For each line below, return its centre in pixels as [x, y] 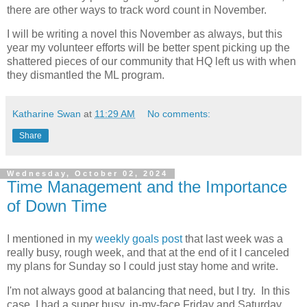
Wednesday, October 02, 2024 [87, 174]
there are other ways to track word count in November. [137, 10]
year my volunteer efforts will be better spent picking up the [148, 48]
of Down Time [57, 206]
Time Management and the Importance [147, 187]
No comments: [179, 114]
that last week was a [233, 239]
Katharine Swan [47, 114]
